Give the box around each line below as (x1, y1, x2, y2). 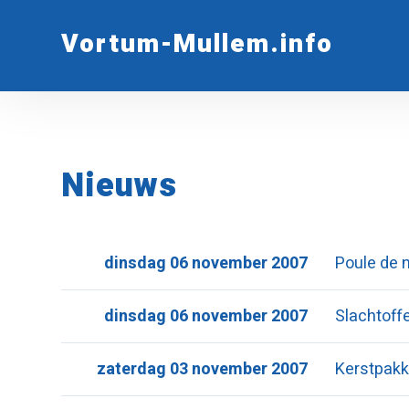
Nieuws (61, 162, 178, 210)
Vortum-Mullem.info (61, 26, 334, 63)
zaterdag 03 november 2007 (97, 357, 309, 382)
